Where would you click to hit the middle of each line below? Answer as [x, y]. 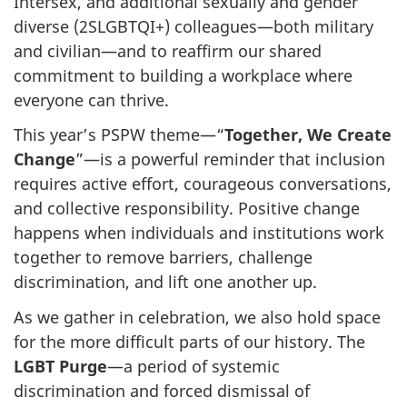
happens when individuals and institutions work [199, 233]
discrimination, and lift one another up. [165, 282]
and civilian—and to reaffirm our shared [168, 50]
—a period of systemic [194, 366]
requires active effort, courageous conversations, [203, 184]
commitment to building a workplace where [183, 75]
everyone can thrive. [91, 99]
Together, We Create [308, 135]
